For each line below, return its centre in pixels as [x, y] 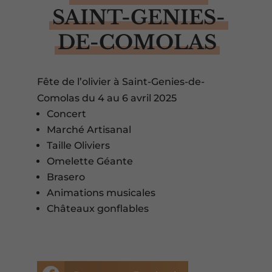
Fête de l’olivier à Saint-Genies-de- [121, 82]
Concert [66, 114]
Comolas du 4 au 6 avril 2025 [107, 98]
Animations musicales [101, 193]
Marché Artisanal [89, 130]
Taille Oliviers [78, 145]
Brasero [66, 177]
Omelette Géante [90, 161]
